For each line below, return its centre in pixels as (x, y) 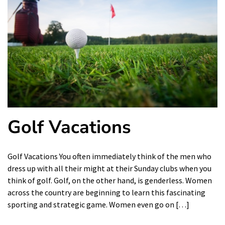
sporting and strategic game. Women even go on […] (98, 205)
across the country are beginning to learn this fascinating (106, 193)
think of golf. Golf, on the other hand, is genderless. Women (110, 181)
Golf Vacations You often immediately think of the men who (109, 156)
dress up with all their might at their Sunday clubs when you (109, 168)
